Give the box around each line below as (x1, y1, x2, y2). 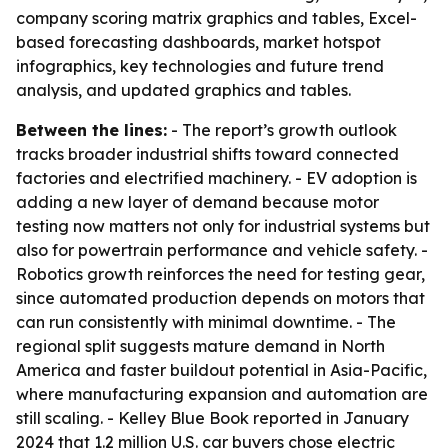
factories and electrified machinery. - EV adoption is (16, 168, 417, 188)
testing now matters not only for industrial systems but (16, 216, 430, 236)
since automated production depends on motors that (16, 288, 425, 308)
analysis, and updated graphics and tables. (16, 80, 351, 100)
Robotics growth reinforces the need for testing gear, (16, 264, 425, 284)
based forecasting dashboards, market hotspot (16, 32, 381, 52)
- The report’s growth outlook (167, 120, 397, 140)
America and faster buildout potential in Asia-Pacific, (16, 360, 427, 380)
